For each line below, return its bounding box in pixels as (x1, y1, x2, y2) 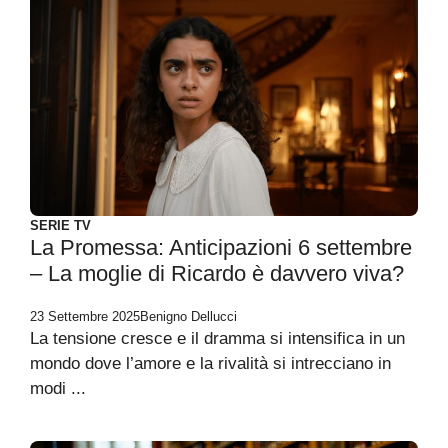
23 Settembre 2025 (30, 309, 140, 324)
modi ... (30, 379, 86, 398)
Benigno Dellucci (140, 309, 237, 324)
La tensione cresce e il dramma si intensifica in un (30, 329, 405, 348)
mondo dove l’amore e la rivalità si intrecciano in (30, 354, 391, 373)
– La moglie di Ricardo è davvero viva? (30, 261, 404, 286)
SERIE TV (30, 218, 91, 233)
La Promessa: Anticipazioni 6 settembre (30, 235, 412, 260)
